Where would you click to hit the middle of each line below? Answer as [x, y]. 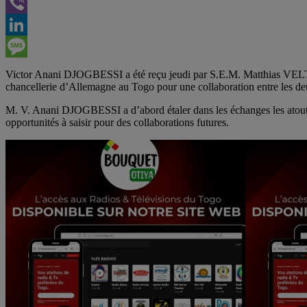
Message [24, 68]
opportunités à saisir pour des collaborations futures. [117, 122]
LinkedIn [25, 46]
